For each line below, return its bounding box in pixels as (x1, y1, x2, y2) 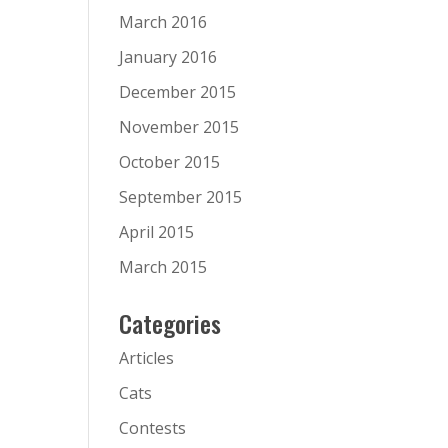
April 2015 (119, 221, 195, 243)
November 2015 (119, 116, 240, 138)
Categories (119, 305, 222, 341)
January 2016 (119, 46, 218, 68)
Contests (119, 417, 187, 439)
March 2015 (119, 256, 208, 278)
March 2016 (119, 11, 208, 33)
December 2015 (119, 81, 237, 103)
